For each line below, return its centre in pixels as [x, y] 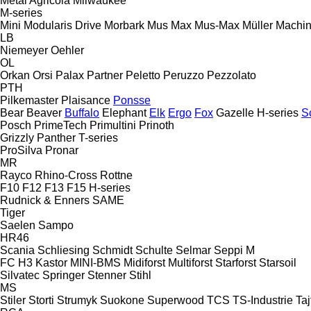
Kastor [51, 262]
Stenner [107, 275]
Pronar [62, 150]
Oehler [67, 50]
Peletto [143, 75]
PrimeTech [60, 125]
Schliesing [64, 250]
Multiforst [190, 262]
